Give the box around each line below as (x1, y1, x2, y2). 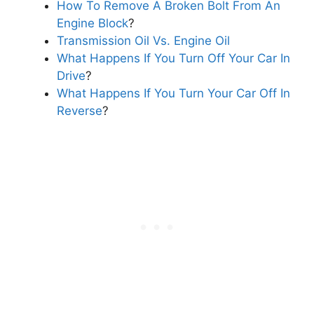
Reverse (57, 103, 102, 118)
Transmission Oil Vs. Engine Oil (57, 33, 230, 48)
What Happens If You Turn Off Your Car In (57, 50, 290, 65)
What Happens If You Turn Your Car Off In (57, 86, 290, 100)
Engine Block (57, 15, 128, 30)
